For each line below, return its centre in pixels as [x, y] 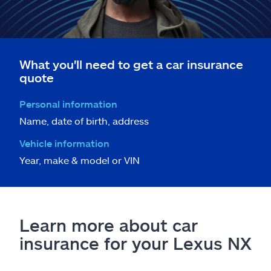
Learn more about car [109, 225]
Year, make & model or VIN [80, 160]
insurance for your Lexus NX [135, 243]
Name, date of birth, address [84, 120]
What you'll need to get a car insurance [131, 64]
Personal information [68, 103]
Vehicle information [64, 143]
